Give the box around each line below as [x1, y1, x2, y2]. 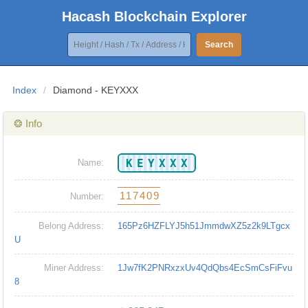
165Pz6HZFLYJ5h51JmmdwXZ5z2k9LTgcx [118, 221, 291, 232]
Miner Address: [44, 263, 104, 274]
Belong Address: [38, 221, 104, 232]
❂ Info [14, 118, 43, 130]
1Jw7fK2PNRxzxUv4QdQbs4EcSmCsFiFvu [118, 263, 293, 274]
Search [204, 40, 233, 49]
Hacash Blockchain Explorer [61, 9, 247, 24]
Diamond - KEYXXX [53, 85, 139, 96]
